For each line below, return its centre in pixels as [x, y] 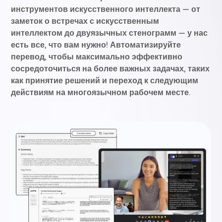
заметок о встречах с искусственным [85, 21]
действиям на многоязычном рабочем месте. [101, 92]
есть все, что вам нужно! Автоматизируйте [96, 45]
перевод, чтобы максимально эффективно [97, 57]
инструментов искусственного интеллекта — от [106, 9]
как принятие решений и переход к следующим [105, 81]
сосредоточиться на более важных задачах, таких [111, 69]
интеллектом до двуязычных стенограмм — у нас [110, 33]
